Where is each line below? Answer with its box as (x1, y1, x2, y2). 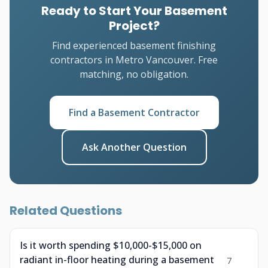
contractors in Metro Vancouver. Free (50, 53, 218, 66)
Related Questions (10, 202, 122, 219)
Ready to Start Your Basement (41, 2, 227, 19)
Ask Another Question (81, 141, 187, 154)
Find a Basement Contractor (68, 106, 200, 119)
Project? (108, 17, 160, 34)
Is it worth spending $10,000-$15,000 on (20, 239, 202, 252)
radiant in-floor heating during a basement (20, 253, 214, 266)
